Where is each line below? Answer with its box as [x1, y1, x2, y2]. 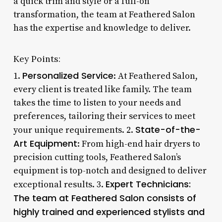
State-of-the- [135, 123, 201, 136]
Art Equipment [13, 137, 77, 150]
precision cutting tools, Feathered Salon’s [13, 151, 181, 163]
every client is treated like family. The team [13, 83, 192, 95]
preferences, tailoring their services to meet [13, 110, 195, 122]
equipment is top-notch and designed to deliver [13, 165, 207, 176]
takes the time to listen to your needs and [13, 97, 181, 109]
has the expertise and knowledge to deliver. [13, 22, 191, 34]
